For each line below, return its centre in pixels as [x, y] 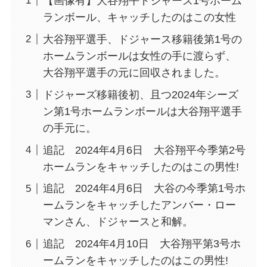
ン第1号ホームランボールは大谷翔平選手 [142, 111]
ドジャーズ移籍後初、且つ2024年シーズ [140, 94]
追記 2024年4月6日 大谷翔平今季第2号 [144, 150]
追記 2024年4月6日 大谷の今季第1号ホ [144, 189]
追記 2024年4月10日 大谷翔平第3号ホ [142, 244]
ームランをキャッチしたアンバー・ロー [139, 205]
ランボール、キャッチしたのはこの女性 [139, 17]
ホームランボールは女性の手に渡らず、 [139, 56]
